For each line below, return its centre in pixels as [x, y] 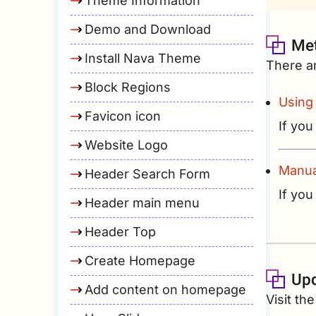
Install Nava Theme [143, 58]
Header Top [120, 232]
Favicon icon [123, 116]
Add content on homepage [165, 290]
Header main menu [142, 203]
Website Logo [126, 145]
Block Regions [128, 87]
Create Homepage [140, 261]
